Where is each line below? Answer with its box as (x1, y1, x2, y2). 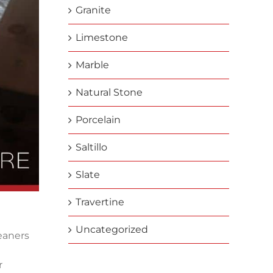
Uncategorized (75, 224, 148, 235)
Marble (75, 59, 109, 71)
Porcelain (75, 114, 121, 126)
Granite (75, 4, 111, 16)
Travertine (75, 196, 124, 208)
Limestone (75, 32, 128, 43)
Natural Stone (75, 87, 143, 98)
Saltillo (75, 141, 107, 153)
